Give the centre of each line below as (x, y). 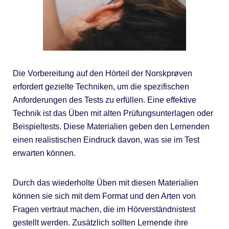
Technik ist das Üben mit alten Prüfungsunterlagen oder (113, 113)
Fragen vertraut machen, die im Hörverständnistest (104, 209)
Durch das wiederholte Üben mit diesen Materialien (105, 182)
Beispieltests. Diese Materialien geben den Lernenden (111, 126)
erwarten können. (44, 153)
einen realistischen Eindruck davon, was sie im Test (106, 140)
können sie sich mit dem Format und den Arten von (104, 196)
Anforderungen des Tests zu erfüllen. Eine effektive (104, 100)
